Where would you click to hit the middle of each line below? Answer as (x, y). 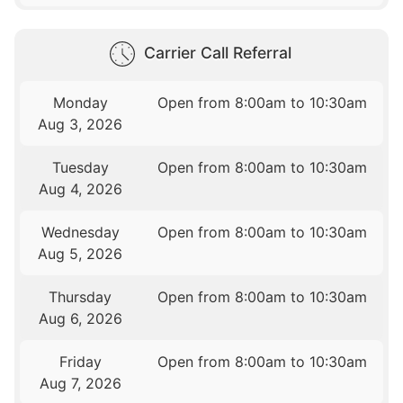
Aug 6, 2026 (80, 319)
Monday (80, 103)
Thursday (81, 297)
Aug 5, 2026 (81, 254)
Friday (80, 362)
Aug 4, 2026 (80, 189)
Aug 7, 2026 (80, 384)
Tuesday (80, 168)
